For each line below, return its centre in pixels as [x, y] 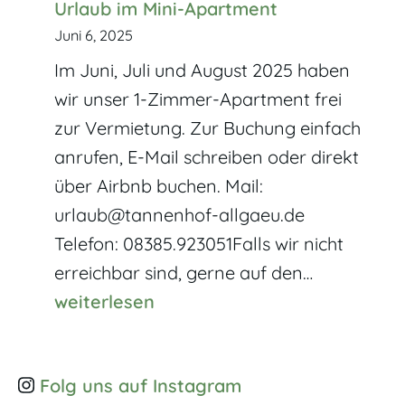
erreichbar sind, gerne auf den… [186, 272]
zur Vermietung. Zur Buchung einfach [207, 127]
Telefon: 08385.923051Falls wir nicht [199, 243]
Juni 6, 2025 [94, 35]
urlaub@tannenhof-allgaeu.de [179, 214]
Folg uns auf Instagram [140, 385]
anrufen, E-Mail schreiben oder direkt [207, 156]
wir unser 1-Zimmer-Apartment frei [198, 99]
